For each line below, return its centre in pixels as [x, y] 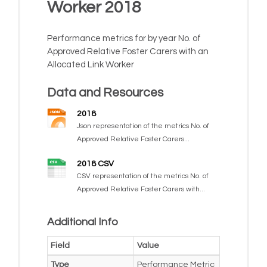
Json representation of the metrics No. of [143, 126]
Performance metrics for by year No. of [124, 38]
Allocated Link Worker [90, 64]
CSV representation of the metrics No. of [142, 176]
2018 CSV [95, 164]
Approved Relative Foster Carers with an [128, 51]
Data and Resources [105, 92]
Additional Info [82, 222]
